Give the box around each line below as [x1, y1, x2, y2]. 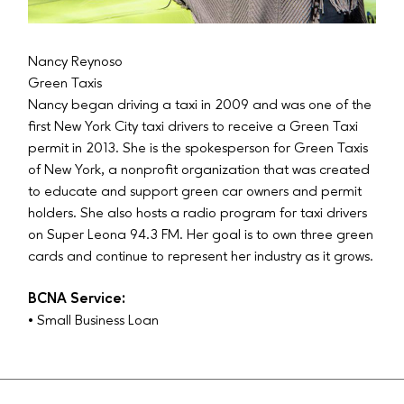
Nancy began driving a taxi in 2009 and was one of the [28, 98, 372, 114]
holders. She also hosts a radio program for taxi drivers [28, 207, 368, 222]
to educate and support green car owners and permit [28, 185, 363, 200]
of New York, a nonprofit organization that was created [28, 163, 371, 179]
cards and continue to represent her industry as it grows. [28, 250, 374, 265]
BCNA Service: [28, 291, 126, 307]
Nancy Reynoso [28, 55, 124, 70]
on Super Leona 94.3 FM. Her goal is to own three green [28, 228, 374, 243]
